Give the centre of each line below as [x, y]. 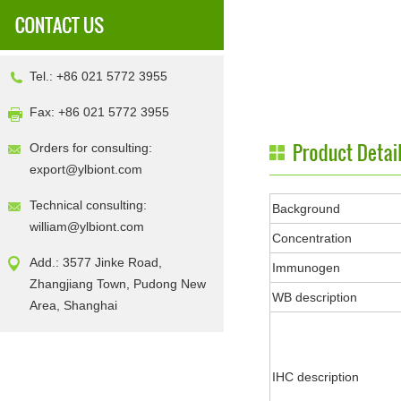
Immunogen [306, 268]
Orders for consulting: [91, 148]
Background [306, 209]
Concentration [312, 238]
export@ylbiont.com [86, 169]
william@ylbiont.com [87, 226]
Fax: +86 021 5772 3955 [99, 112]
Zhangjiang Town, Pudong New [118, 284]
